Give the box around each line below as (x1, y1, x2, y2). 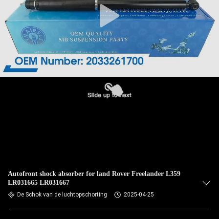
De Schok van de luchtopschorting (17, 191, 107, 198)
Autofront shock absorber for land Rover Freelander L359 (8, 170, 180, 177)
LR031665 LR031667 (8, 179, 69, 186)
